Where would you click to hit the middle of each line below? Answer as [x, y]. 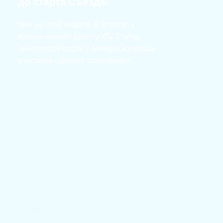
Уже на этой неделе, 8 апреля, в [77, 25]
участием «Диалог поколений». [75, 60]
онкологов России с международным [86, 49]
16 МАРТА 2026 [48, 210]
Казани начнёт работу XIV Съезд [78, 37]
